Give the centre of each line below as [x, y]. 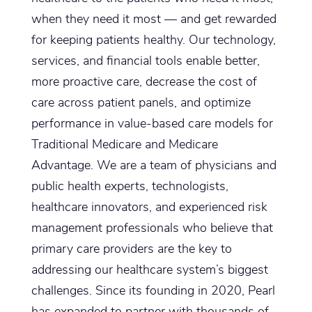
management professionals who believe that [152, 228]
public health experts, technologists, [130, 186]
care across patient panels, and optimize [141, 103]
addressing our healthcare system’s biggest [149, 270]
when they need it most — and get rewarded [154, 19]
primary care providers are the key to [131, 249]
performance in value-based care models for [152, 124]
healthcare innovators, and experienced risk [149, 207]
